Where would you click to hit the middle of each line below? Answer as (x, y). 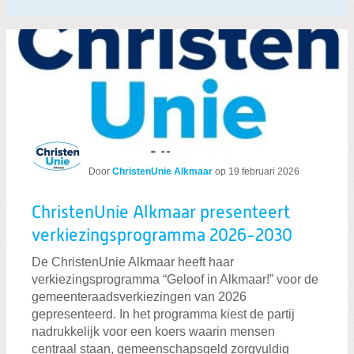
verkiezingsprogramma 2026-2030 (162, 236)
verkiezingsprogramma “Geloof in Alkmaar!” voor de (175, 279)
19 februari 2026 (264, 171)
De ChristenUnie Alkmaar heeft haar (133, 262)
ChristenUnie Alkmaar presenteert (161, 213)
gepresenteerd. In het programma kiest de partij (163, 314)
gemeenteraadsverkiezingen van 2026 (139, 296)
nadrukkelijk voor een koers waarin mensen (153, 331)
